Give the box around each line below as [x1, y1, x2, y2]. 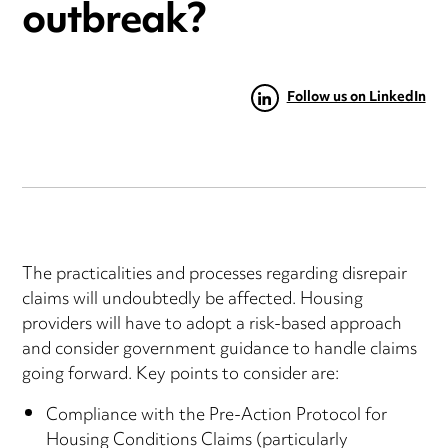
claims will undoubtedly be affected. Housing [22, 283, 364, 318]
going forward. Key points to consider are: [22, 358, 340, 393]
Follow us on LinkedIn [286, 84, 426, 113]
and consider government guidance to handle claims [22, 333, 418, 368]
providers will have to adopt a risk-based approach [22, 308, 403, 343]
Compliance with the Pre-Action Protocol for [46, 399, 388, 434]
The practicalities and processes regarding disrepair [22, 258, 408, 293]
